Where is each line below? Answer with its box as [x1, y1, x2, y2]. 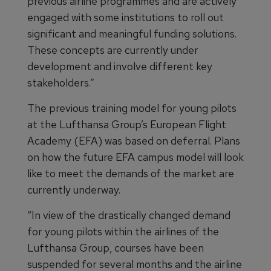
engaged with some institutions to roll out [27, 10, 224, 24]
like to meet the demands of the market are [27, 166, 234, 180]
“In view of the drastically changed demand [27, 208, 230, 222]
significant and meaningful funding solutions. [27, 27, 237, 41]
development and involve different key [27, 59, 212, 73]
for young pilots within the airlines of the [27, 224, 219, 238]
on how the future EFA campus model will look [27, 150, 244, 164]
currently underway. [27, 183, 120, 197]
